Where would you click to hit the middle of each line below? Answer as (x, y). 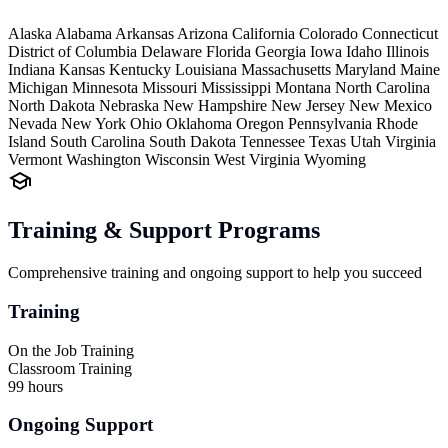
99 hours (35, 386)
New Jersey (310, 106)
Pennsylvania (332, 124)
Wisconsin (179, 160)
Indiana (33, 70)
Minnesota (107, 88)
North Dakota (53, 106)
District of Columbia (74, 52)
